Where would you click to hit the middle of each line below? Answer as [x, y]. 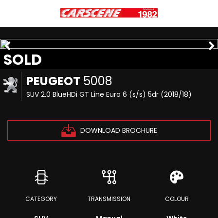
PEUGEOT [54, 81]
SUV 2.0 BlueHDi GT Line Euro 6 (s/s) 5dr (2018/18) [109, 94]
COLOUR [177, 199]
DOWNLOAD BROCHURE [118, 130]
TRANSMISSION [109, 199]
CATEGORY [41, 199]
